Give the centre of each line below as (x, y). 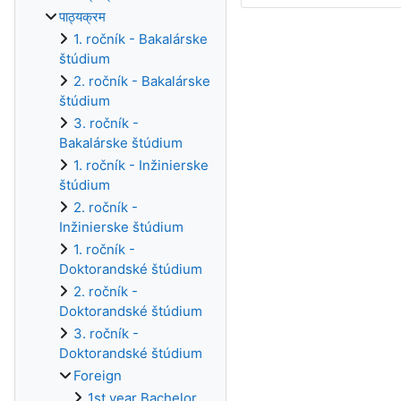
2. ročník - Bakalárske (142, 81)
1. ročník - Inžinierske (141, 165)
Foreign (98, 375)
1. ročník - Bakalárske (141, 39)
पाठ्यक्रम (82, 17)
